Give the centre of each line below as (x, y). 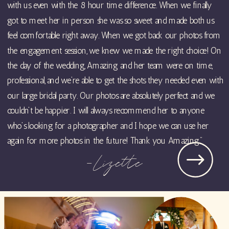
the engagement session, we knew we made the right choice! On (114, 51)
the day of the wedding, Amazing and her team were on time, (110, 66)
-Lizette (114, 164)
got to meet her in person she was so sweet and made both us (111, 21)
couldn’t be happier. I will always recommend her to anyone (106, 111)
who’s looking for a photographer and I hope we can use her (108, 126)
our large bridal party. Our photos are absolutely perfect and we (111, 96)
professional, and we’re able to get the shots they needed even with (115, 81)
